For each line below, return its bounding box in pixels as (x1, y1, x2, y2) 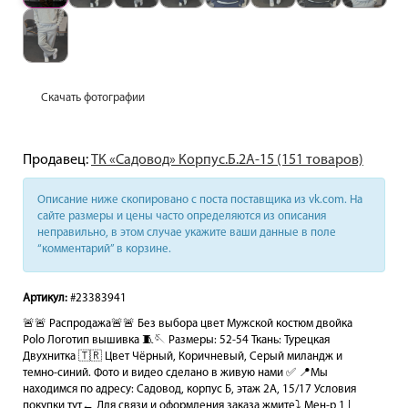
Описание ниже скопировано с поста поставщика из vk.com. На (37, 194, 362, 206)
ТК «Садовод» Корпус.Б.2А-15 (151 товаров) (91, 153, 363, 168)
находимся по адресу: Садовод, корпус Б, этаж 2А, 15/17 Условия (23, 383, 356, 395)
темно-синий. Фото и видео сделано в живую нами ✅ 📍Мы (23, 367, 328, 379)
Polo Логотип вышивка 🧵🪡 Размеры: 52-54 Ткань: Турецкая (23, 334, 330, 346)
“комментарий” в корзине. (37, 243, 171, 255)
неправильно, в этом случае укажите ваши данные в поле (37, 227, 336, 239)
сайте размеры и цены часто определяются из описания (37, 210, 326, 222)
